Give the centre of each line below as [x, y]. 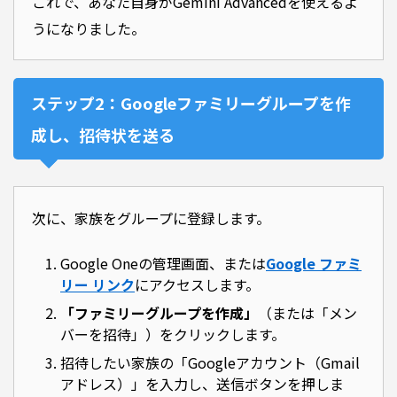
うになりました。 [89, 29]
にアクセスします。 [197, 285]
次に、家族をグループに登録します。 [151, 218]
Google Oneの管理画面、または [163, 264]
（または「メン [307, 313]
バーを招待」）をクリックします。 [173, 335]
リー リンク [97, 285]
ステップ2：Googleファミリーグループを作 [191, 103]
